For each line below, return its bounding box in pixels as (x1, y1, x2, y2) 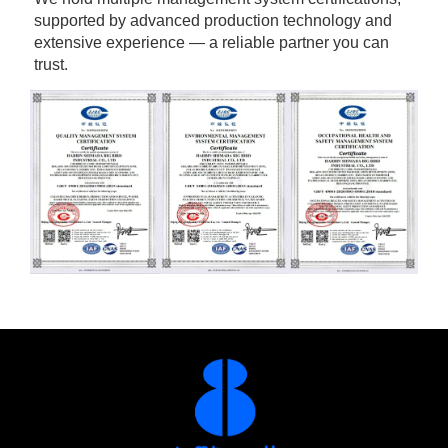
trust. (34, 56, 68, 74)
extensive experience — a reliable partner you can (34, 34, 389, 52)
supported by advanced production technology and (34, 12, 392, 30)
